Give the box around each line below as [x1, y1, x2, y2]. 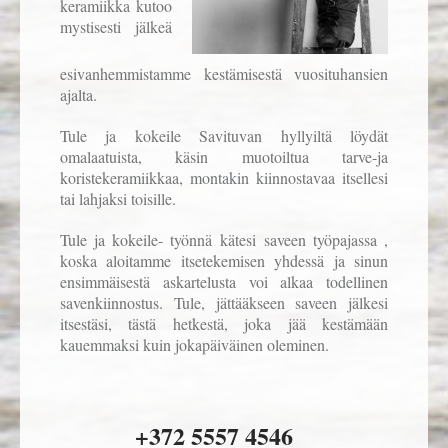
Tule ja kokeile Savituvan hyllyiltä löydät [60, 125, 388, 147]
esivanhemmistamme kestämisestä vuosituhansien [60, 63, 388, 85]
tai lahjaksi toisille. [60, 188, 176, 210]
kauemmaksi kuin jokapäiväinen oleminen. [60, 334, 329, 356]
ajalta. [60, 84, 97, 106]
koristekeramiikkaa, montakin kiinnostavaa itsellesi [60, 167, 388, 189]
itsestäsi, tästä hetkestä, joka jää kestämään [60, 313, 388, 335]
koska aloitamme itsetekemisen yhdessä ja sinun [60, 250, 388, 272]
